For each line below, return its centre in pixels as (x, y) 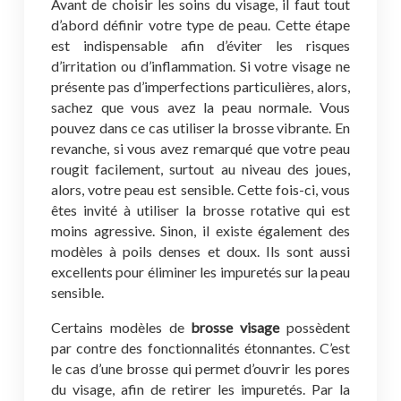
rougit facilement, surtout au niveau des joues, (200, 169)
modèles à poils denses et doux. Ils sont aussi (200, 251)
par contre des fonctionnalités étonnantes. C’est (200, 348)
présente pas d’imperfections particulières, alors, (200, 86)
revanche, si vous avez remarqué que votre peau (200, 148)
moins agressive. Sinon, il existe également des (200, 230)
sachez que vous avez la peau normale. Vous (200, 107)
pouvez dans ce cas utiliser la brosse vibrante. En (200, 128)
